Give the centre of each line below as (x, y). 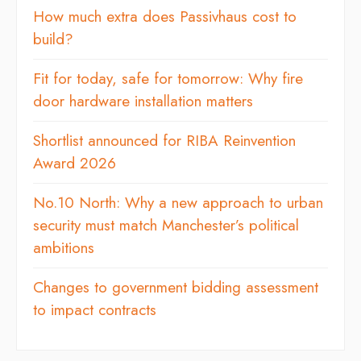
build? (53, 39)
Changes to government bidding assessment (176, 287)
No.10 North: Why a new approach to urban (178, 202)
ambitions (64, 247)
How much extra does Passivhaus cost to (165, 16)
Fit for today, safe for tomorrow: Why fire (168, 78)
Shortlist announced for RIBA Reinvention (164, 140)
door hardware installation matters (143, 101)
